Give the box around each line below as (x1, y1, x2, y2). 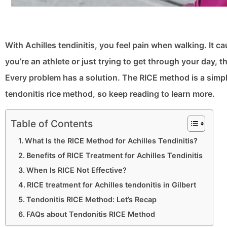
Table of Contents (11, 118, 93, 130)
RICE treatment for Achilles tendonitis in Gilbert (26, 180, 196, 190)
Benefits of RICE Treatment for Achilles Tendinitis (26, 151, 203, 160)
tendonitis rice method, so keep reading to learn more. (5, 89, 215, 99)
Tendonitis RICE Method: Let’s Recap (26, 195, 157, 204)
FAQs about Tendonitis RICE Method (26, 210, 155, 219)
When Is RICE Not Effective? (26, 166, 127, 175)
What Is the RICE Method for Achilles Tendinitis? (24, 136, 198, 145)
